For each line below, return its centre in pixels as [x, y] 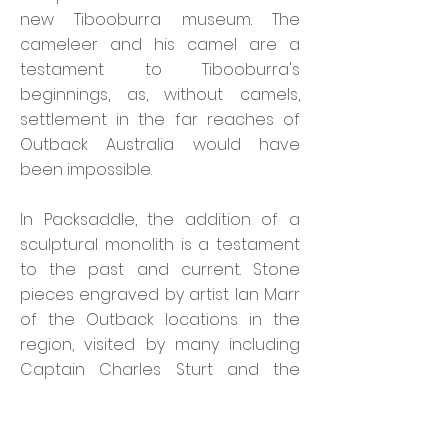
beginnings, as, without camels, [160, 94]
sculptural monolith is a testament [160, 244]
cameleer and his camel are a [160, 44]
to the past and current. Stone [160, 269]
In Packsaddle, [84, 219]
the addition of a [224, 219]
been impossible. [86, 169]
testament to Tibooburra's [160, 69]
